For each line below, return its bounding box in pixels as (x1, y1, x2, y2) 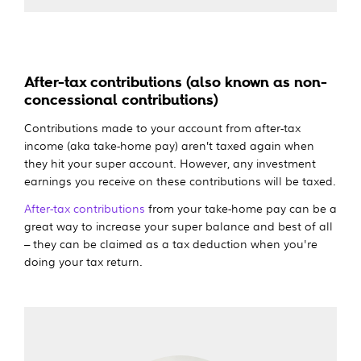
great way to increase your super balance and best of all (24, 217, 333, 234)
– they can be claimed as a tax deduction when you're (24, 234, 317, 251)
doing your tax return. (24, 252, 146, 269)
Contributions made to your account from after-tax (24, 118, 301, 135)
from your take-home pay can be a (145, 199, 337, 216)
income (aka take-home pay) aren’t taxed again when (24, 136, 314, 153)
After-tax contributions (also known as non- (24, 73, 327, 91)
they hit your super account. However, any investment (24, 154, 316, 171)
